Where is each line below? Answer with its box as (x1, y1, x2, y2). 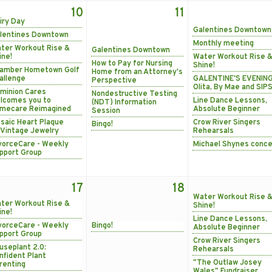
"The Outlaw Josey (193, 257, 262, 268)
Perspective (92, 75, 137, 86)
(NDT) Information (92, 97, 157, 107)
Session (92, 106, 120, 116)
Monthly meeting (193, 38, 254, 49)
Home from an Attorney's (92, 67, 183, 77)
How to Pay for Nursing (92, 58, 172, 69)
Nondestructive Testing (92, 89, 177, 99)
